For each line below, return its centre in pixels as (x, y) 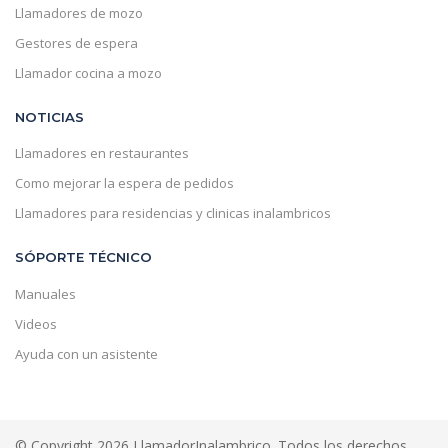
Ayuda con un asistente (86, 353)
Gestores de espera (76, 42)
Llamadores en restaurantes (102, 153)
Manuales (45, 293)
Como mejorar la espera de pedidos (124, 183)
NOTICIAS (49, 117)
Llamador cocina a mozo (88, 72)
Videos (36, 323)
